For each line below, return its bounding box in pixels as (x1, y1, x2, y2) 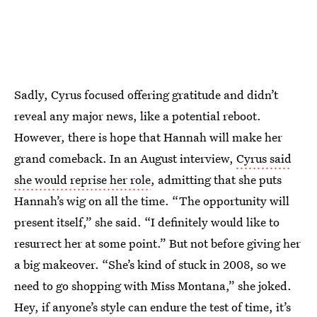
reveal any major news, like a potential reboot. (14, 108, 261, 124)
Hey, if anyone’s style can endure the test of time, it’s (14, 299, 291, 315)
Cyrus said (236, 150, 292, 166)
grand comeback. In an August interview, (14, 150, 236, 166)
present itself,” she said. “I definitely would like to (14, 214, 279, 230)
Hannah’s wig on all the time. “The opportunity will (14, 192, 289, 209)
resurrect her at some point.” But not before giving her (14, 235, 301, 251)
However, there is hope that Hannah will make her (14, 129, 282, 145)
